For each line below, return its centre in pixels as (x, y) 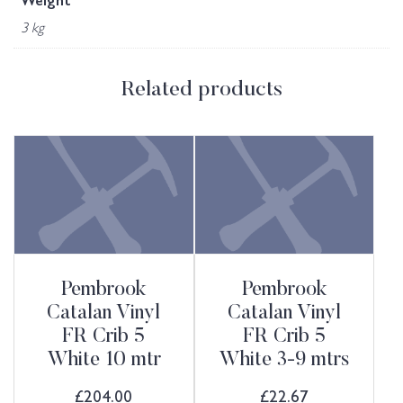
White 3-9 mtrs (284, 361)
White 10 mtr (103, 361)
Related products (201, 90)
